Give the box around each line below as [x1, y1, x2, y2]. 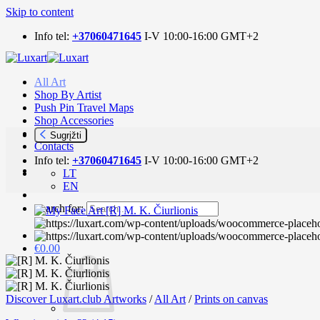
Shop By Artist [34, 89, 101, 101]
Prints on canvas [194, 293, 268, 306]
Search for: [34, 202, 84, 214]
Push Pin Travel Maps [34, 101, 134, 114]
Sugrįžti [47, 130, 82, 141]
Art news [34, 127, 76, 139]
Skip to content [6, 6, 74, 18]
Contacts [34, 140, 74, 152]
